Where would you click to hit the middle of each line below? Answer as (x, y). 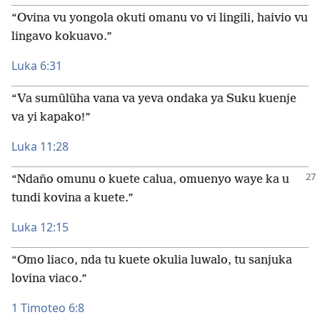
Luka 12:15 (40, 227)
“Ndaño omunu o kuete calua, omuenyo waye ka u (150, 180)
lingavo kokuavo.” (62, 37)
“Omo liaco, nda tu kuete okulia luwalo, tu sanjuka (152, 260)
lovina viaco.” (49, 279)
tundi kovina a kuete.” (72, 198)
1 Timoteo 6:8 (48, 308)
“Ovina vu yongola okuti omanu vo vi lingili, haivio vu (160, 18)
